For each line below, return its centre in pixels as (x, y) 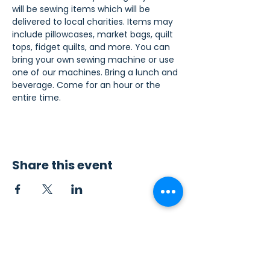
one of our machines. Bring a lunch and (96, 72)
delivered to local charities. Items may (94, 22)
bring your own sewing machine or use (94, 60)
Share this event (62, 165)
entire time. (36, 98)
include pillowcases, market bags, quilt (94, 34)
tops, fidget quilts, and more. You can (92, 47)
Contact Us (37, 257)
